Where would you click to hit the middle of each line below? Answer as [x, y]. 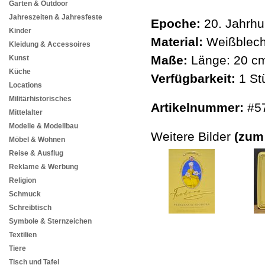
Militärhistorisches [40, 99]
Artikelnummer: [197, 108]
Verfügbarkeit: [193, 79]
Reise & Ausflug [36, 153]
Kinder [20, 31]
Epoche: [176, 24]
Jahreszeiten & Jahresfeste [56, 17]
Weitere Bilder [193, 137]
